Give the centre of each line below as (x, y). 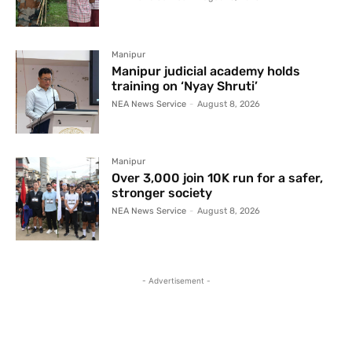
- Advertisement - (176, 281)
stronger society (162, 193)
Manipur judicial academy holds (206, 71)
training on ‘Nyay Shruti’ (185, 86)
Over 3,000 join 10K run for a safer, (218, 178)
